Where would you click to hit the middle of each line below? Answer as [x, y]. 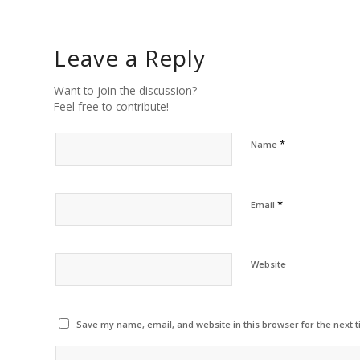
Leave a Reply [130, 58]
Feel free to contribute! [111, 107]
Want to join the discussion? [125, 91]
